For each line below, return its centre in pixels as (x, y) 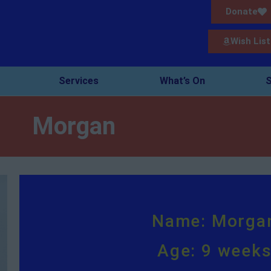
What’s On (182, 81)
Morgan (74, 126)
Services (79, 81)
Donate (242, 11)
